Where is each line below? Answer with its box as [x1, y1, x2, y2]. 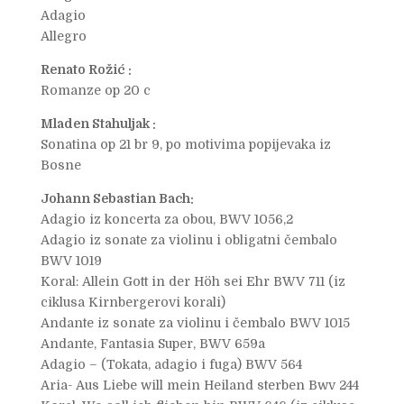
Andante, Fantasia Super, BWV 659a [40, 336, 265, 352]
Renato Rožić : [40, 62, 132, 78]
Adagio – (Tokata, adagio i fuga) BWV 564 [40, 357, 302, 372]
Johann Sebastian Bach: [40, 191, 194, 207]
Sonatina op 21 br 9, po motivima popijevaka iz [40, 137, 331, 152]
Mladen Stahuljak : [40, 116, 156, 132]
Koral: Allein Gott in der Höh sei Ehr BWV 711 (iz [40, 274, 345, 289]
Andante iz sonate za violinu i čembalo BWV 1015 [40, 316, 350, 331]
